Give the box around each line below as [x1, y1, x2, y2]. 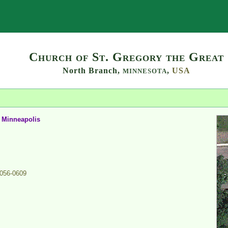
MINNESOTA [122, 67, 167, 75]
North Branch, [62, 66, 123, 75]
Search [145, 12, 166, 20]
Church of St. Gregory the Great [28, 50, 224, 64]
